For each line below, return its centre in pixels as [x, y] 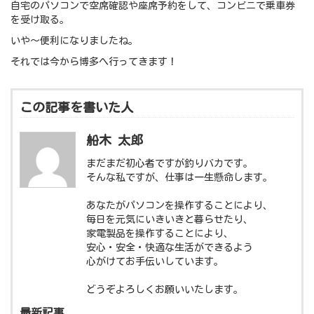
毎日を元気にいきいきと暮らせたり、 [170, 220]
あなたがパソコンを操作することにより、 [179, 206]
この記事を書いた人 [76, 108]
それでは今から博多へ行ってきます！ [94, 62]
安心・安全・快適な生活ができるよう [170, 248]
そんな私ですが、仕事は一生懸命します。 [179, 178]
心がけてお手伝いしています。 [155, 262]
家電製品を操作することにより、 [160, 234]
